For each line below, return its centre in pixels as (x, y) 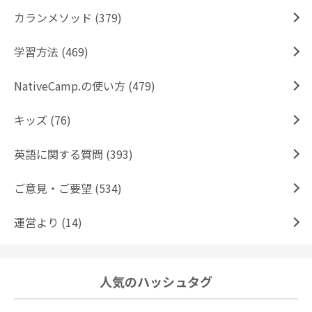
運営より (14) (48, 223)
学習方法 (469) (51, 52)
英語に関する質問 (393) (73, 154)
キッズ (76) (42, 120)
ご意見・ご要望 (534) (68, 188)
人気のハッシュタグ (156, 282)
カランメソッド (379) (68, 18)
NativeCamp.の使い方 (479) (85, 86)
